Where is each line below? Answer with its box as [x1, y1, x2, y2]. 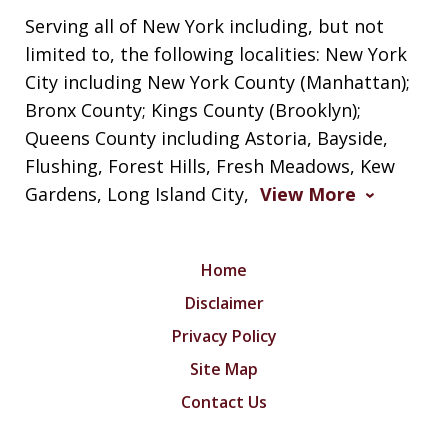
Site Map [190, 357, 258, 380]
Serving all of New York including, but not [25, 13, 384, 38]
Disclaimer [184, 291, 264, 314]
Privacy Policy [171, 324, 277, 347]
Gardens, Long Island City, [25, 181, 254, 206]
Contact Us [181, 390, 267, 413]
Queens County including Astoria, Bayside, [25, 125, 388, 150]
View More [260, 181, 356, 206]
